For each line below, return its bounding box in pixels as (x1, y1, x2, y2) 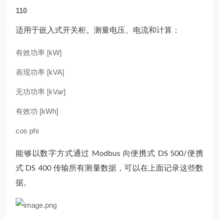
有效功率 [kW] (16, 48, 62, 57)
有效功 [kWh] (16, 107, 58, 115)
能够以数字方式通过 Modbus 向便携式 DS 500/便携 (16, 150, 203, 157)
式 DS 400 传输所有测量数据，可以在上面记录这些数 (16, 164, 203, 172)
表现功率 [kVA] (16, 68, 64, 76)
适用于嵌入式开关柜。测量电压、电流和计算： (16, 26, 180, 34)
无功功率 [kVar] (16, 88, 66, 96)
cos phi (16, 127, 39, 135)
